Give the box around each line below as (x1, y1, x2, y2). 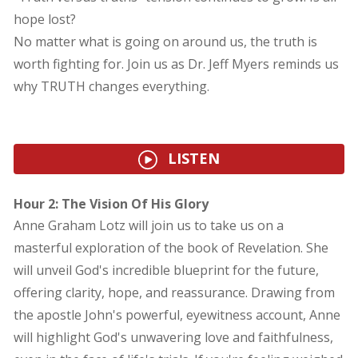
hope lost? (13, 10, 76, 28)
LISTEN (164, 149, 220, 168)
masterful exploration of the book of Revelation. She (13, 239, 328, 257)
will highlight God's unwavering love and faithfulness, (13, 328, 333, 347)
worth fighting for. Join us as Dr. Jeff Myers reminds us (13, 55, 339, 73)
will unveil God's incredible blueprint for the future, (13, 261, 319, 280)
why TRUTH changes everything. (13, 78, 209, 95)
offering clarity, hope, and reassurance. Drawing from (13, 284, 335, 302)
